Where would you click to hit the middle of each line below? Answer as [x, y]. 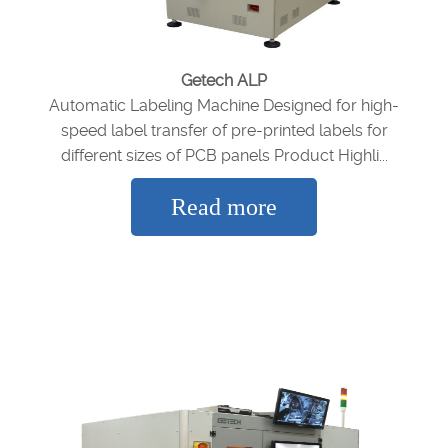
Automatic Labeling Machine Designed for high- [224, 106]
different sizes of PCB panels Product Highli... [224, 156]
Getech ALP [224, 81]
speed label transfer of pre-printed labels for [224, 131]
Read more [224, 207]
